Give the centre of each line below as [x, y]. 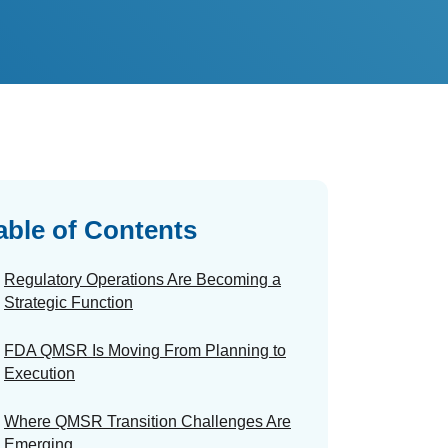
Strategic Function [68, 302]
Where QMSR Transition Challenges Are [147, 421]
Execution [39, 373]
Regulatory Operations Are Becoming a [142, 279]
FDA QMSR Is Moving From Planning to [145, 350]
